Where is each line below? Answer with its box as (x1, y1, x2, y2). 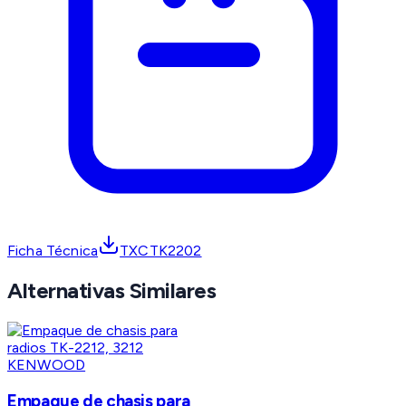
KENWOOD (7, 356, 86, 374)
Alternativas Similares (7, 277, 217, 304)
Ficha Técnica (7, 242, 99, 260)
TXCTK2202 (120, 242, 202, 260)
